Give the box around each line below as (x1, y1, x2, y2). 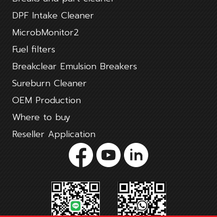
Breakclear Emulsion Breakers (12, 60, 137, 73)
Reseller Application (12, 127, 95, 141)
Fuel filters (12, 43, 55, 56)
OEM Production (12, 93, 81, 107)
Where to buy (12, 110, 70, 124)
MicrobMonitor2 (12, 26, 79, 39)
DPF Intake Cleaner (12, 9, 94, 22)
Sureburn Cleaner (12, 77, 87, 90)
